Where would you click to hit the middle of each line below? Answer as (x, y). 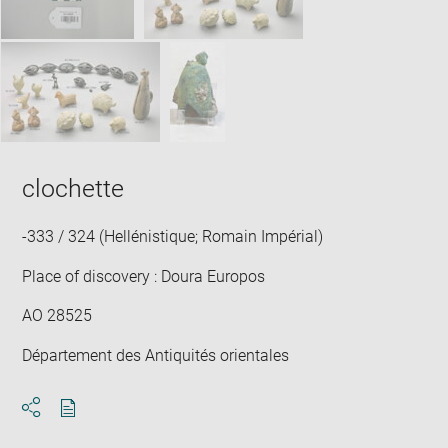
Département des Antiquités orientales (156, 355)
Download (103, 425)
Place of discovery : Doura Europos (144, 276)
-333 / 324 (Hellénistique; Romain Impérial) (173, 237)
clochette (73, 189)
